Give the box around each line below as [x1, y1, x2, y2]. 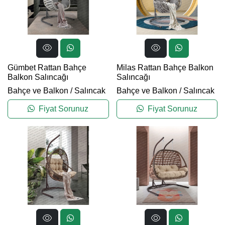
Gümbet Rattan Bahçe [8, 63, 86, 72]
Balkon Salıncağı [8, 73, 68, 82]
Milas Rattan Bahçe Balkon [116, 63, 213, 72]
